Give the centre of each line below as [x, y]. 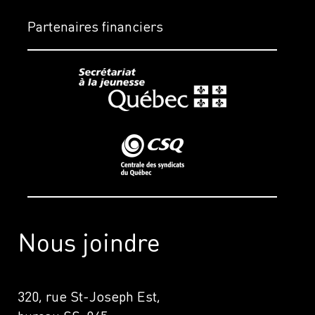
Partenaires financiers [96, 26]
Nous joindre [89, 242]
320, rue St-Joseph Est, [93, 296]
